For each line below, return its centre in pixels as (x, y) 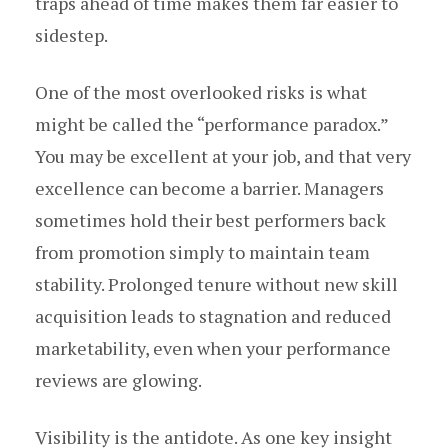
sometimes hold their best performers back (210, 220)
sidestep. (71, 35)
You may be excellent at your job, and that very (223, 156)
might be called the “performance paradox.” (211, 124)
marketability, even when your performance (213, 348)
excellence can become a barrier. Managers (209, 188)
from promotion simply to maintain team (202, 252)
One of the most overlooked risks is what (201, 92)
